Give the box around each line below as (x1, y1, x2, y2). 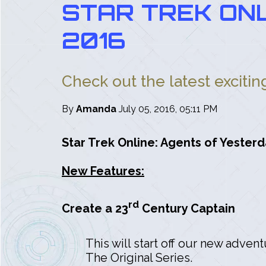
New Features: (62, 163, 144, 178)
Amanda (76, 103, 116, 115)
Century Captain (139, 201, 235, 216)
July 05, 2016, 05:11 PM (119, 103, 217, 115)
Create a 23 (62, 201, 128, 216)
